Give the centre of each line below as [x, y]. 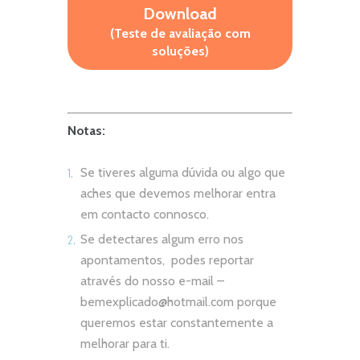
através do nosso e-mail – [152, 281]
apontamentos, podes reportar [167, 260]
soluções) [180, 51]
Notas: [86, 130]
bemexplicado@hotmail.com [157, 302]
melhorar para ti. [125, 344]
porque [255, 302]
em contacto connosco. [145, 215]
